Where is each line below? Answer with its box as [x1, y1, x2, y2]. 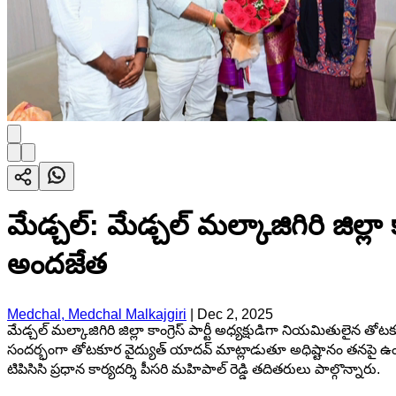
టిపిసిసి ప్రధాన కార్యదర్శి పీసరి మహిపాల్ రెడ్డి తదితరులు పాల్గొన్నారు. [7, 361, 380, 377]
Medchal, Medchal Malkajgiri [7, 306, 187, 322]
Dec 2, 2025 [197, 306, 273, 322]
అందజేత [7, 248, 107, 281]
